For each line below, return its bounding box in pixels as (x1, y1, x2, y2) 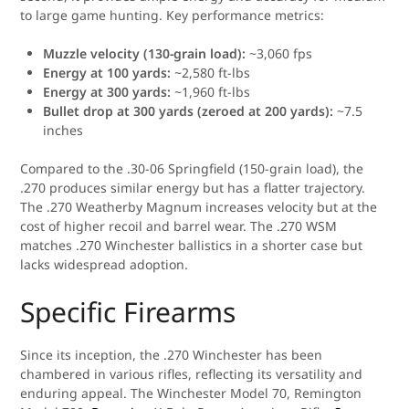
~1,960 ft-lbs (171, 83, 251, 100)
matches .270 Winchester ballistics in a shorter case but (20, 236, 363, 254)
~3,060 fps (246, 45, 313, 62)
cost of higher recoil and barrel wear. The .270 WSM (20, 217, 338, 235)
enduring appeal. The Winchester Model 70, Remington (20, 384, 362, 402)
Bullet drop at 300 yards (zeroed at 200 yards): (43, 102, 334, 120)
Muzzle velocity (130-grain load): (43, 45, 246, 62)
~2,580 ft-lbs (171, 64, 251, 81)
